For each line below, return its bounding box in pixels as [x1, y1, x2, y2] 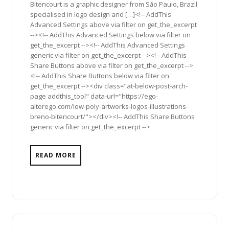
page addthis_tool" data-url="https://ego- [30, 91, 158, 101]
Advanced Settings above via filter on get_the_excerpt [30, 19, 197, 29]
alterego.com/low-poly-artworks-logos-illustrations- [30, 101, 188, 111]
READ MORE [35, 150, 76, 159]
